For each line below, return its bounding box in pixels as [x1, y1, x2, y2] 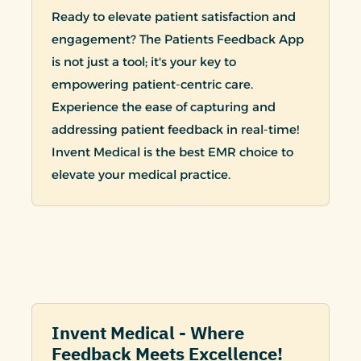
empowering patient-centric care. [52, 77, 253, 93]
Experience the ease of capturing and [52, 99, 276, 115]
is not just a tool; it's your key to [52, 54, 236, 70]
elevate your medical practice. [52, 167, 230, 183]
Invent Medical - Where [52, 320, 244, 347]
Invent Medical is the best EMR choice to [52, 144, 293, 160]
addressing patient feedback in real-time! [52, 122, 299, 138]
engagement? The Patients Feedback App [52, 31, 304, 48]
